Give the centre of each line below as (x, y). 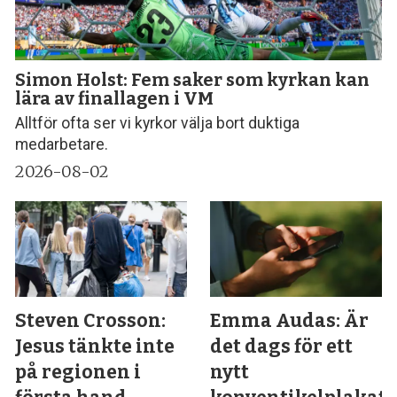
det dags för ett (282, 346)
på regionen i (78, 372)
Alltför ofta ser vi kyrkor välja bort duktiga (158, 124)
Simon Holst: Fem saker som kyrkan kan (193, 80)
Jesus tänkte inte (95, 346)
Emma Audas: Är (290, 320)
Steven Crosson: (91, 320)
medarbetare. (62, 145)
